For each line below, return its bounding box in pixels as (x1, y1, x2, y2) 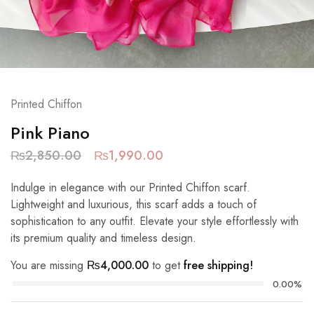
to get (149, 257, 184, 273)
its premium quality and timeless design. (11, 230, 196, 246)
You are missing (11, 257, 87, 273)
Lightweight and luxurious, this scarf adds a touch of (11, 196, 257, 212)
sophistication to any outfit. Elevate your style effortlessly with (11, 213, 299, 229)
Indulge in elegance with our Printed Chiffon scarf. (11, 179, 250, 196)
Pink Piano (11, 121, 90, 145)
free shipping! (184, 257, 253, 273)
